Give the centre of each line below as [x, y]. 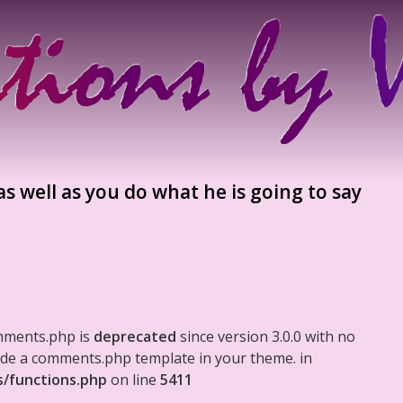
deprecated [135, 336]
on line [134, 380]
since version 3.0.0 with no [266, 336]
